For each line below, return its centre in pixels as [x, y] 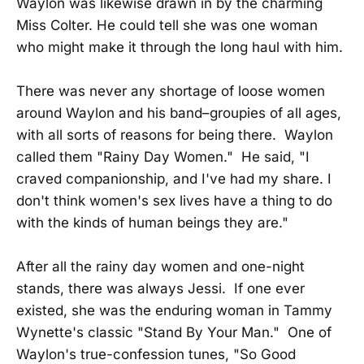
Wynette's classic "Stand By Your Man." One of [174, 332]
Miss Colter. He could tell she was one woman [167, 25]
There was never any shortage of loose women [171, 91]
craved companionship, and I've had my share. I [174, 178]
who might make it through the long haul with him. [180, 47]
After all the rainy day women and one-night [160, 266]
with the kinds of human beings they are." [152, 222]
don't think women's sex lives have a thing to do [174, 200]
